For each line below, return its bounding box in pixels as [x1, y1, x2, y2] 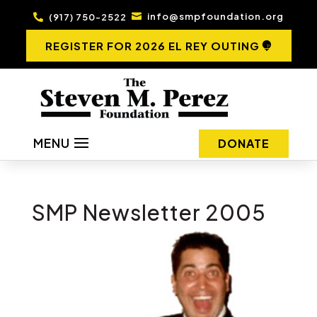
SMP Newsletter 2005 [31, 198, 266, 226]
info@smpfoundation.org [147, 11, 284, 22]
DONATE [218, 135, 270, 151]
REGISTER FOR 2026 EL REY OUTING [45, 39, 260, 52]
